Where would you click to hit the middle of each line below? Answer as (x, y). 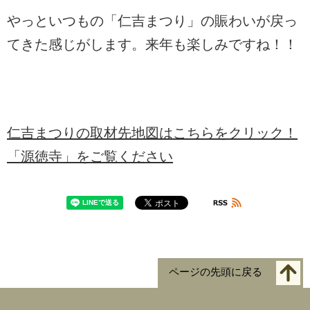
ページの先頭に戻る (216, 272)
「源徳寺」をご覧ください (90, 157)
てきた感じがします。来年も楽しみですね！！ (152, 45)
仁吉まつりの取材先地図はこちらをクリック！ (152, 133)
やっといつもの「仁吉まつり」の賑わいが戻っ (152, 21)
